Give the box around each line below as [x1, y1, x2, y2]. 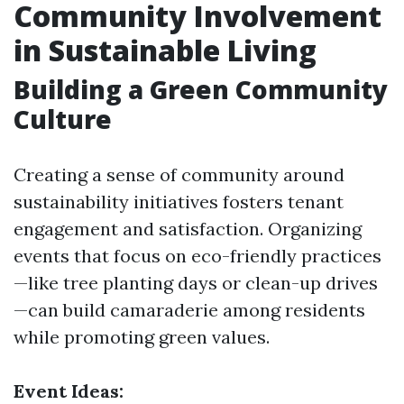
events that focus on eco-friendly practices [14, 244, 381, 267]
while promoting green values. [14, 326, 270, 348]
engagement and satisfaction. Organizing [14, 217, 362, 240]
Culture [14, 102, 112, 136]
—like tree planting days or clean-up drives [14, 271, 378, 294]
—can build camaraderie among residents [14, 298, 365, 321]
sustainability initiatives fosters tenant [14, 190, 344, 213]
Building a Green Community [14, 72, 388, 106]
